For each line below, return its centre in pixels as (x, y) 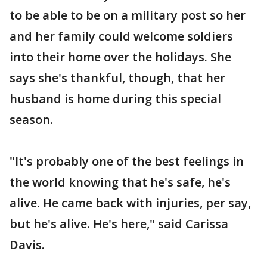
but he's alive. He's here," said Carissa (119, 224)
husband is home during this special (115, 99)
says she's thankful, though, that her (117, 78)
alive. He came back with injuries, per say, (130, 203)
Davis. (27, 245)
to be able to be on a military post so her (128, 15)
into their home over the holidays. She (120, 57)
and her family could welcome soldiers (121, 36)
